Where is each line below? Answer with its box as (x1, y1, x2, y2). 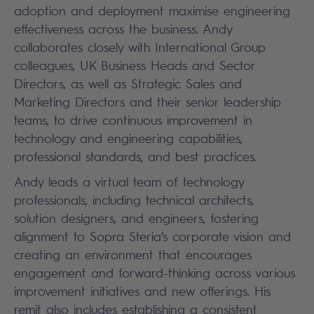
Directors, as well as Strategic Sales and (14, 76, 242, 92)
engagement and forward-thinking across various (14, 265, 295, 281)
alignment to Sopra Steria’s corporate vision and (14, 228, 291, 245)
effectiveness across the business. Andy (14, 21, 232, 37)
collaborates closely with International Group (14, 39, 266, 55)
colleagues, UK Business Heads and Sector (14, 57, 255, 74)
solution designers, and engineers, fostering (14, 210, 259, 226)
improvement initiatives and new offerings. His (14, 283, 271, 299)
